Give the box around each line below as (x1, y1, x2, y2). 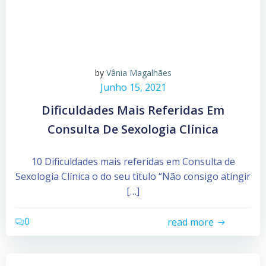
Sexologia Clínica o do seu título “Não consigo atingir (15, 170, 251, 183)
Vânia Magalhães (106, 67, 172, 79)
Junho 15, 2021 (100, 81, 166, 94)
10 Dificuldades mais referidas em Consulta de (31, 155, 235, 169)
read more (167, 215, 214, 229)
